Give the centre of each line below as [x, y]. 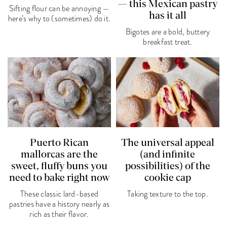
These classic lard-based [59, 194]
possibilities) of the [167, 166]
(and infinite [168, 155]
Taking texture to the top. [168, 194]
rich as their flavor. [59, 215]
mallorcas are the [59, 155]
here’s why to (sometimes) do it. [59, 19]
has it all [167, 16]
